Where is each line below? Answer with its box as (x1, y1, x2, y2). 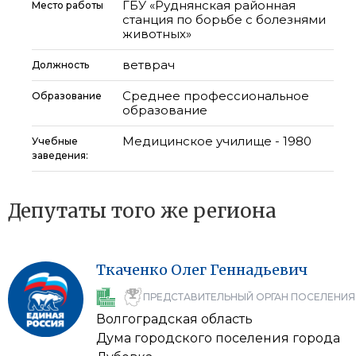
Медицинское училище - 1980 (122, 133, 311, 149)
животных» (122, 26, 192, 41)
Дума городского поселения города (96, 331, 340, 346)
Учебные (32, 135, 78, 147)
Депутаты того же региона (8, 199, 277, 223)
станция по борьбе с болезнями (122, 12, 326, 27)
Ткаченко (96, 261, 168, 279)
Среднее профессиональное (122, 88, 309, 103)
